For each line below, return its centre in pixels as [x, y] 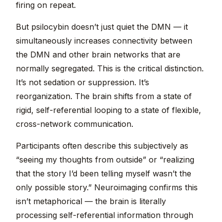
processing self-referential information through [105, 215]
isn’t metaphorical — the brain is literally [91, 201]
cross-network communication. [75, 124]
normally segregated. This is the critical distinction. [110, 69]
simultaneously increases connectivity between [104, 41]
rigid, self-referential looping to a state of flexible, [109, 110]
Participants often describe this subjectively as [102, 146]
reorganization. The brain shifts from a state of [104, 96]
